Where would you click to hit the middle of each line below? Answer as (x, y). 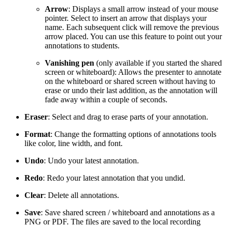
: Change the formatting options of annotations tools (133, 134)
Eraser (36, 117)
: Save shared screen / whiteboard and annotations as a (128, 213)
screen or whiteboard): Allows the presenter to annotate (133, 72)
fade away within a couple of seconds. (106, 100)
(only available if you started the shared (158, 63)
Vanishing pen (69, 63)
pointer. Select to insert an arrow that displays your (126, 18)
